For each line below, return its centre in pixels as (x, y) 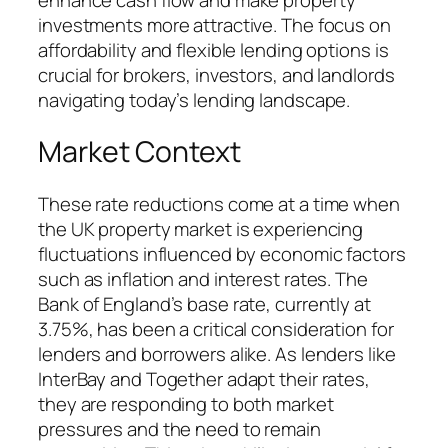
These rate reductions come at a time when (219, 203)
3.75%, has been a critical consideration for (216, 328)
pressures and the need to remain (179, 428)
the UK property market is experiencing (201, 228)
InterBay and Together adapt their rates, (204, 378)
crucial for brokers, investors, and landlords (216, 74)
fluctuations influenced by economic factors (222, 253)
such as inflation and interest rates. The (203, 278)
